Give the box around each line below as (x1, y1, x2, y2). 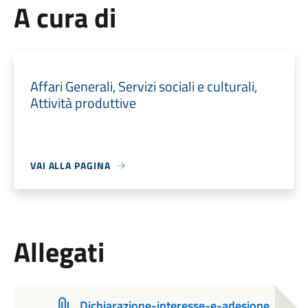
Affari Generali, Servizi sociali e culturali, (30, 76, 257, 97)
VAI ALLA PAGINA (30, 158, 111, 173)
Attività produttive (30, 92, 136, 113)
